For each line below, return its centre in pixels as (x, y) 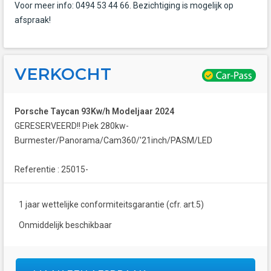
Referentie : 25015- (51, 170)
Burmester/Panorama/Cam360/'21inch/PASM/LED (113, 141)
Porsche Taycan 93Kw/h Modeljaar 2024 (94, 112)
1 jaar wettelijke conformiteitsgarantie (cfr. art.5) (111, 205)
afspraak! (33, 20)
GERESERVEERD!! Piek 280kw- (72, 126)
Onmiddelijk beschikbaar (65, 225)
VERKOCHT (63, 74)
